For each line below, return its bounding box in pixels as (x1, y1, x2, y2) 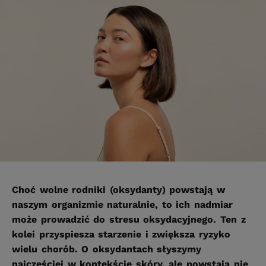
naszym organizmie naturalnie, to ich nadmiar (12, 199, 233, 211)
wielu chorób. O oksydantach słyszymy (12, 243, 202, 255)
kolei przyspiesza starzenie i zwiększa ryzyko (12, 229, 231, 240)
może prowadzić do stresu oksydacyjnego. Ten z (12, 214, 246, 226)
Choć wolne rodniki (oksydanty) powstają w (12, 184, 225, 196)
